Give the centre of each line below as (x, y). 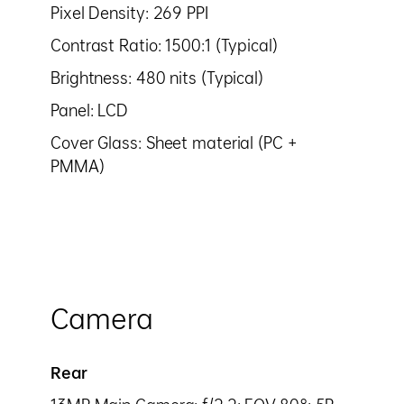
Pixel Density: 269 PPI (129, 13)
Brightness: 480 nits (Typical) (157, 78)
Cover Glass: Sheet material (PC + (174, 143)
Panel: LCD (89, 110)
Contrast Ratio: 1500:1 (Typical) (164, 46)
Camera (102, 319)
